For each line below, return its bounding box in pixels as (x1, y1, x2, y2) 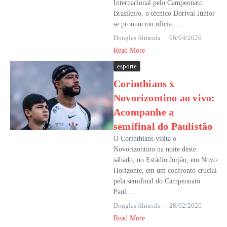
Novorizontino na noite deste (113, 145, 196, 153)
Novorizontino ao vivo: (113, 92, 215, 103)
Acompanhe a (113, 106, 174, 118)
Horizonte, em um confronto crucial (113, 167, 217, 174)
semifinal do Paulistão (113, 121, 213, 132)
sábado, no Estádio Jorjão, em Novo (113, 156, 217, 164)
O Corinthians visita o (113, 135, 176, 142)
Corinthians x (113, 78, 175, 89)
